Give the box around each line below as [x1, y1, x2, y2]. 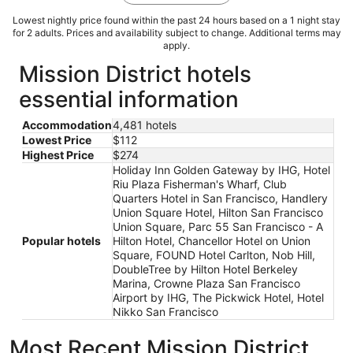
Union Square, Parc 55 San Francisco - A [113, 219, 323, 233]
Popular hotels [22, 233, 101, 247]
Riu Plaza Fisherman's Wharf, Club [113, 176, 287, 191]
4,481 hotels [113, 117, 176, 132]
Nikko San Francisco [113, 304, 218, 318]
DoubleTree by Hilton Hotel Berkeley [113, 262, 298, 276]
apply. [163, 39, 190, 51]
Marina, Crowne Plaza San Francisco [113, 276, 300, 290]
